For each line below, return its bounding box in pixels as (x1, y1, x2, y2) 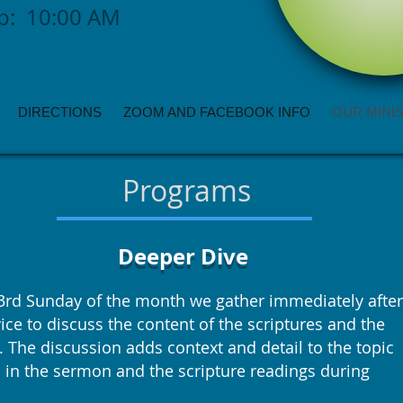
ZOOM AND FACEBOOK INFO (123, 104, 310, 120)
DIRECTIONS (18, 104, 102, 120)
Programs (121, 171, 251, 210)
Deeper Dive (118, 241, 248, 272)
